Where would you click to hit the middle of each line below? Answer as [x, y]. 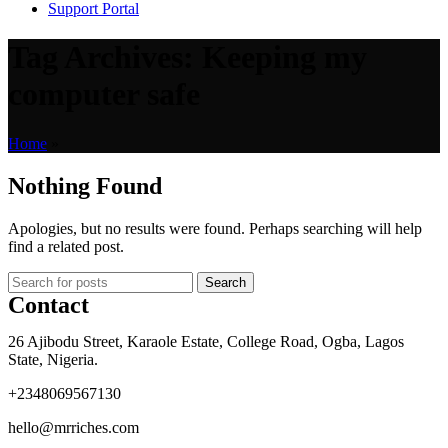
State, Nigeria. [53, 359]
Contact [48, 304]
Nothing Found [85, 185]
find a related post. [66, 246]
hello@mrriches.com [73, 427]
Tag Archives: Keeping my [187, 57]
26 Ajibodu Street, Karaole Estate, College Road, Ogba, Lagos [206, 341]
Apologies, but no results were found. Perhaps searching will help [215, 228]
